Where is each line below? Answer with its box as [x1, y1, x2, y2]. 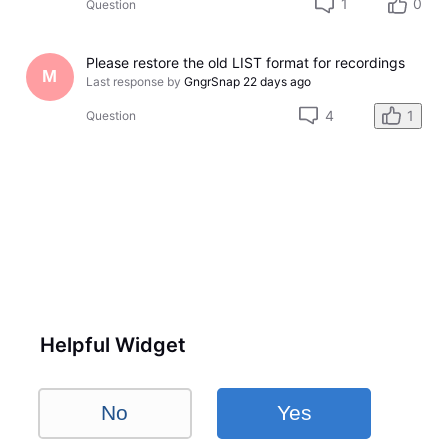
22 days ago [243, 73, 312, 89]
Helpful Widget [40, 333, 187, 358]
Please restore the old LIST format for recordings [86, 53, 406, 71]
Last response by [86, 73, 182, 89]
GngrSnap [184, 73, 241, 89]
